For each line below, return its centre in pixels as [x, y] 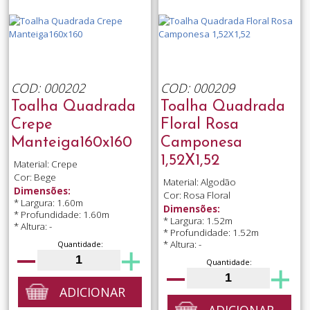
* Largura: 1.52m [198, 220]
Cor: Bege [35, 177]
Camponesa [201, 143]
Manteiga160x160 [71, 143]
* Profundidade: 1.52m [211, 232]
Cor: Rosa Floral [197, 195]
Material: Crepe [45, 164]
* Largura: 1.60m [48, 202]
